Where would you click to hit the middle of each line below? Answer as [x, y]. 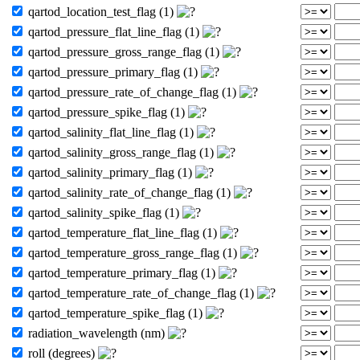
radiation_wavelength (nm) [96, 333]
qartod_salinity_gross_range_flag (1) [121, 152]
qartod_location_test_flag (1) [101, 11]
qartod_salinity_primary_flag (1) [110, 172]
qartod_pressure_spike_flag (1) [106, 112]
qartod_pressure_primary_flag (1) [113, 72]
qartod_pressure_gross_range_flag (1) [124, 51]
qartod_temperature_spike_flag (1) [115, 313]
